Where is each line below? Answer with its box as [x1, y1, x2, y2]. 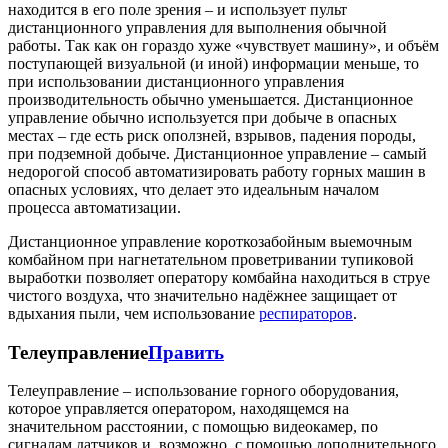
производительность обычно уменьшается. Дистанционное [8, 91, 413, 109]
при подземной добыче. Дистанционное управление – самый [8, 145, 427, 163]
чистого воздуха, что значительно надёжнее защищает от [8, 287, 397, 305]
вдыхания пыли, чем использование [8, 305, 259, 323]
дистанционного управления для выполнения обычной [8, 19, 387, 37]
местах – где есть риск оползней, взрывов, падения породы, [8, 127, 416, 145]
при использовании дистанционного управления [8, 73, 344, 91]
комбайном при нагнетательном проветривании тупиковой [8, 251, 414, 269]
